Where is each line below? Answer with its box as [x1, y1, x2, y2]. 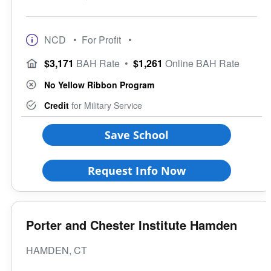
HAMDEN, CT [26, 243, 87, 257]
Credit [44, 99, 69, 111]
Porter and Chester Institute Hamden [26, 215, 237, 233]
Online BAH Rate [163, 56, 240, 70]
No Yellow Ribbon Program [44, 78, 154, 91]
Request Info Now [88, 163, 186, 178]
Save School [104, 127, 169, 142]
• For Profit [73, 32, 121, 47]
